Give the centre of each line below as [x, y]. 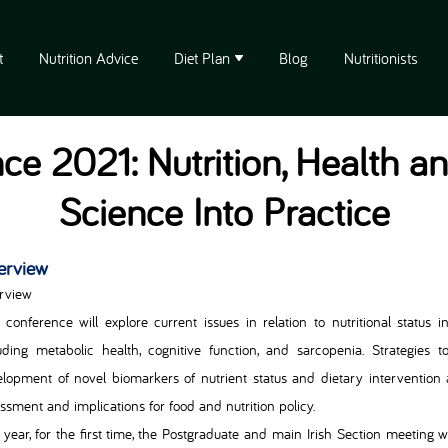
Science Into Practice [224, 210]
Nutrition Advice [88, 58]
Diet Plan [202, 58]
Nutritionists [381, 58]
